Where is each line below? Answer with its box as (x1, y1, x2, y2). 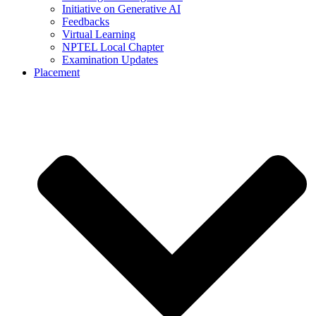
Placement (34, 66, 80, 79)
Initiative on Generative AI (62, 3, 181, 16)
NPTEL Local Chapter (62, 41, 164, 54)
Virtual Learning (62, 28, 135, 41)
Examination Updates (62, 54, 158, 66)
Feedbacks (62, 16, 109, 28)
